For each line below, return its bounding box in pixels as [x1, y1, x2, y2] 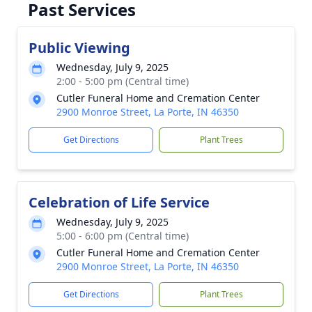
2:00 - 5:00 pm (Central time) [56, 75, 189, 88]
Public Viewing [29, 38, 130, 57]
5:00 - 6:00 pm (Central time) [56, 229, 189, 242]
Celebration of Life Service [29, 193, 210, 212]
